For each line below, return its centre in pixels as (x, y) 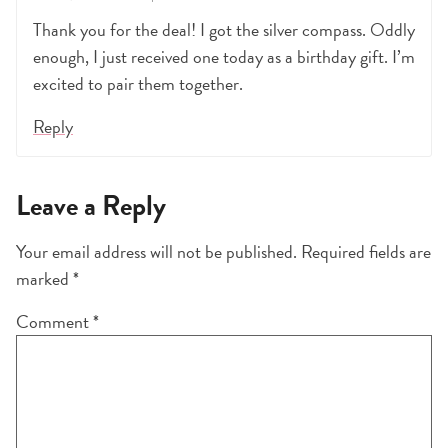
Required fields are (366, 252)
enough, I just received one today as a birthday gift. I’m (224, 57)
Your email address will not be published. (156, 252)
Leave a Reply (91, 206)
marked (44, 279)
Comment (54, 322)
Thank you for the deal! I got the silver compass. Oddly (224, 30)
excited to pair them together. (138, 84)
